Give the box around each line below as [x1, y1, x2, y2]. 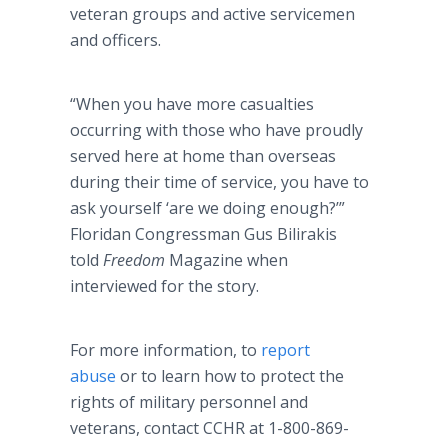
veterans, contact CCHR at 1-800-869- [70, 417, 349, 439]
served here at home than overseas [70, 145, 336, 167]
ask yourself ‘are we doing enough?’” [70, 197, 345, 219]
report [261, 339, 310, 361]
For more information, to [70, 339, 261, 361]
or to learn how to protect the [116, 365, 344, 387]
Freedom [103, 249, 169, 271]
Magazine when [169, 249, 288, 271]
